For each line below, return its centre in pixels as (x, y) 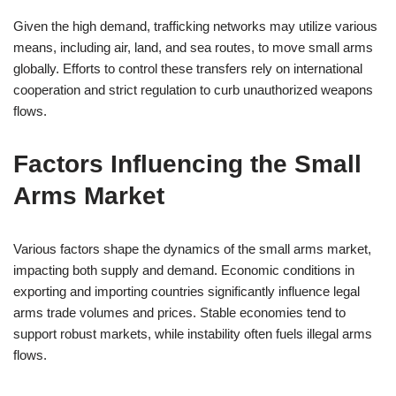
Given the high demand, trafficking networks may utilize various (195, 26)
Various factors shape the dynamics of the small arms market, (192, 249)
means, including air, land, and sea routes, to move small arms (193, 47)
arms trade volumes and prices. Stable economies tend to (179, 312)
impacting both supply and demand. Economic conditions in (184, 270)
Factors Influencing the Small (187, 164)
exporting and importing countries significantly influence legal (187, 291)
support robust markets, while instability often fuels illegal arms (193, 334)
